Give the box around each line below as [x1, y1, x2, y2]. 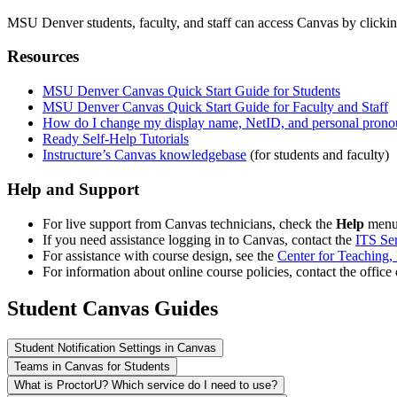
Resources [7, 47, 79, 66]
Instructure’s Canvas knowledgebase [43, 147, 246, 163]
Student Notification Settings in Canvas [14, 341, 216, 355]
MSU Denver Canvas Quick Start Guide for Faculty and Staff [43, 99, 388, 115]
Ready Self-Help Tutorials [43, 131, 189, 147]
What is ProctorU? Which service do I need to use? [14, 378, 277, 393]
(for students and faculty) [246, 147, 389, 163]
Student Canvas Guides [7, 297, 218, 321]
